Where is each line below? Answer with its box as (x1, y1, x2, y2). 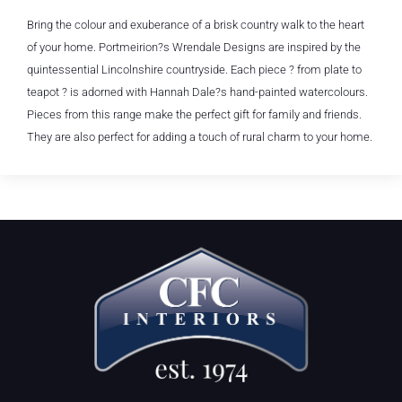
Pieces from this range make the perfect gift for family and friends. (27, 108, 362, 121)
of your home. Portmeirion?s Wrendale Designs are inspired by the (27, 40, 361, 54)
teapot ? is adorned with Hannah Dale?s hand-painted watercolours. (27, 85, 368, 99)
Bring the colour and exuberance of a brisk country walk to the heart (27, 18, 364, 31)
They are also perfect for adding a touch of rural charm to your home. (27, 130, 372, 144)
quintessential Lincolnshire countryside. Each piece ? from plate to (27, 63, 362, 76)
